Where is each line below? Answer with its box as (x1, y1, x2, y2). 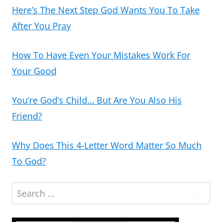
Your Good (12, 64, 56, 77)
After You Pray (12, 19, 71, 32)
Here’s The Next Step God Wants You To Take (12, 3, 200, 16)
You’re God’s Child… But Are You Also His (12, 94, 182, 106)
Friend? (12, 110, 42, 122)
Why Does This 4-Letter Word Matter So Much (12, 139, 202, 151)
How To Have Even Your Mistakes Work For (12, 49, 190, 61)
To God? (12, 155, 46, 167)
